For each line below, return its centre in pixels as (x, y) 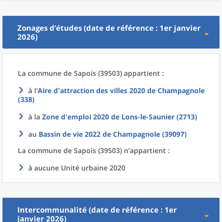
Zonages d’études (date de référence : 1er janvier (109, 28)
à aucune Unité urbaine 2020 (77, 168)
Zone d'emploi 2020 (76, 117)
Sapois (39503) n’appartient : (122, 150)
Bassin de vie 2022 (70, 134)
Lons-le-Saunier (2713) (159, 117)
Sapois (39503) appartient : (119, 73)
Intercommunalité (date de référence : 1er (97, 210)
